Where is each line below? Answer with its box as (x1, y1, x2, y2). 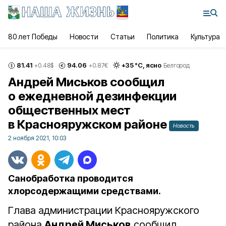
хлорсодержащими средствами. (8, 186, 161, 196)
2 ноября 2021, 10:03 (8, 134, 66, 142)
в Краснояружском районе (8, 117, 167, 132)
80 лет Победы (8, 32, 58, 41)
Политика (146, 32, 179, 41)
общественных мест (8, 103, 131, 118)
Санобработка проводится (8, 173, 133, 184)
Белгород (163, 61, 190, 69)
